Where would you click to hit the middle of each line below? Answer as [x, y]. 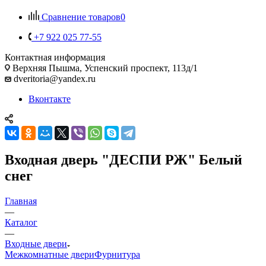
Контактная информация [55, 57]
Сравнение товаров [81, 17]
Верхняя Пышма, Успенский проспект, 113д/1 [104, 68]
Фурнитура [117, 254]
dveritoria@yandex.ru [53, 78]
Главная [21, 201]
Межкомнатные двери [50, 254]
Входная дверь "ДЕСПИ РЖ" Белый [123, 159]
